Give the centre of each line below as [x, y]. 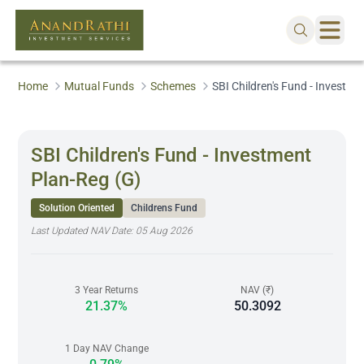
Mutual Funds [100, 86]
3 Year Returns [107, 290]
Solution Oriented [77, 208]
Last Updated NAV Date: [84, 231]
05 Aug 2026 [165, 231]
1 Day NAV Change [106, 349]
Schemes [173, 86]
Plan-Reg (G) [86, 180]
